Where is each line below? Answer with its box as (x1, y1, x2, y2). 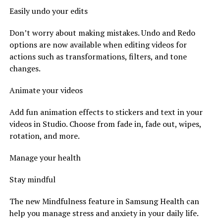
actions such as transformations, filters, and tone (9, 51, 187, 62)
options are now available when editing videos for (9, 39, 187, 50)
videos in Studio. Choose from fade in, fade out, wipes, (9, 118, 201, 129)
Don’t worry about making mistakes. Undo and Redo (9, 27, 195, 38)
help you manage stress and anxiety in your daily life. (9, 207, 198, 219)
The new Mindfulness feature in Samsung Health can (9, 195, 199, 207)
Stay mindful (9, 173, 55, 185)
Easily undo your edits (9, 5, 88, 16)
